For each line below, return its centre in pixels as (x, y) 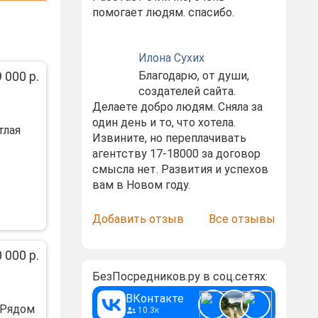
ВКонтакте (154, 298)
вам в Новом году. (141, 185)
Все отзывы (242, 219)
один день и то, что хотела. (164, 122)
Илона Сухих (171, 58)
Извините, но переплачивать (169, 138)
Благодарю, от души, (193, 76)
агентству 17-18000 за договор (176, 154)
